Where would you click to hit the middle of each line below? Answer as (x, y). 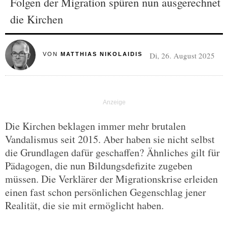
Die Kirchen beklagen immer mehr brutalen (95, 126)
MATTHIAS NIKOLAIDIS (101, 54)
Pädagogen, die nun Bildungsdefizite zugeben (99, 166)
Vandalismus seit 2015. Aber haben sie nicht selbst (110, 139)
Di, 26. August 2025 (182, 55)
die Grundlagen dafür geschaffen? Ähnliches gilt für (112, 152)
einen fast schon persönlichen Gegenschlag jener (106, 192)
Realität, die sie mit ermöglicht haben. (84, 205)
